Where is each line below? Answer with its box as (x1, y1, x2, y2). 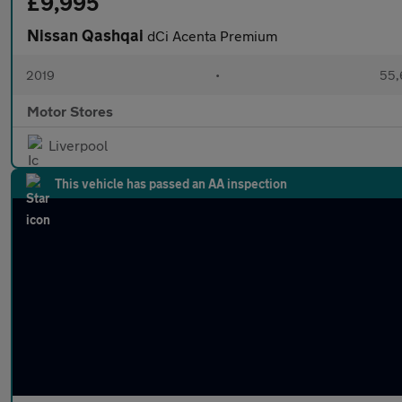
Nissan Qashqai (27, 25, 147, 45)
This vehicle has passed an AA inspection (55, 176, 287, 191)
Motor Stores (27, 102, 113, 119)
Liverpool (48, 136, 108, 153)
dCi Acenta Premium (147, 27, 277, 44)
